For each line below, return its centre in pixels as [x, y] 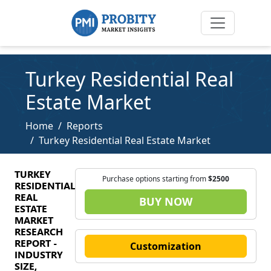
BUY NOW [166, 201]
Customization [166, 246]
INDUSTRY [39, 254]
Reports [85, 126]
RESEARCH [39, 231]
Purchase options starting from [155, 179]
